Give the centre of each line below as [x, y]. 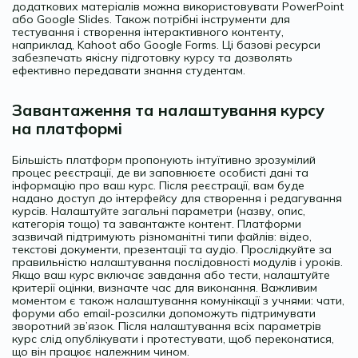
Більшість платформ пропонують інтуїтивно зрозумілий [164, 159]
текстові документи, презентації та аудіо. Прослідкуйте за [172, 249]
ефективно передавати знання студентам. [129, 70]
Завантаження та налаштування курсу [168, 109]
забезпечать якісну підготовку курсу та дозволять [152, 57]
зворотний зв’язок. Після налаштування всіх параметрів [167, 326]
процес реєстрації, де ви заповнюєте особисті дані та [160, 172]
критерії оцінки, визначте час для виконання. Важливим [165, 287]
